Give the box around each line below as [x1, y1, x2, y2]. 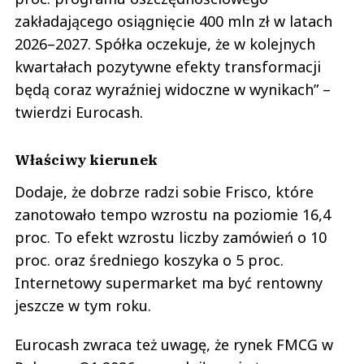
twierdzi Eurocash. [15, 102, 143, 122]
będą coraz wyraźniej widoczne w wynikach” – [15, 80, 331, 99]
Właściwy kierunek [15, 150, 158, 169]
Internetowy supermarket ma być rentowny [15, 273, 323, 292]
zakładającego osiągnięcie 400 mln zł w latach [15, 11, 332, 31]
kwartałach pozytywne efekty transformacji [15, 57, 321, 76]
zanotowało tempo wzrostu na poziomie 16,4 [15, 205, 331, 224]
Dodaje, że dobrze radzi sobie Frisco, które [15, 182, 314, 201]
